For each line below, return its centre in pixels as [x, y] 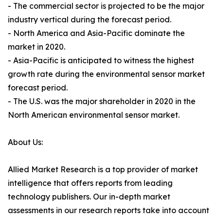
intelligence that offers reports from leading [90, 183]
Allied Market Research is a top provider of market [103, 170]
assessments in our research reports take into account [109, 210]
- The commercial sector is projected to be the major [106, 6]
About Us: [25, 142]
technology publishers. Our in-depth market [89, 197]
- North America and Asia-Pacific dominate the [96, 33]
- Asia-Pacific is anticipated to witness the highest [101, 61]
